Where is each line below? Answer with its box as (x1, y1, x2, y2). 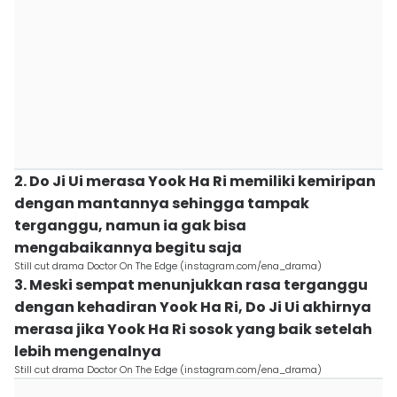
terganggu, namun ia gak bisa (14, 215, 246, 236)
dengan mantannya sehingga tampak (14, 193, 309, 214)
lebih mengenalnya (14, 341, 161, 362)
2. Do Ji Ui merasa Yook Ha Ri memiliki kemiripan (14, 171, 376, 191)
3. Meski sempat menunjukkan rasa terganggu (14, 275, 368, 295)
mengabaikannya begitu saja (14, 237, 242, 258)
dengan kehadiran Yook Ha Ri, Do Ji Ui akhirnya (14, 297, 371, 317)
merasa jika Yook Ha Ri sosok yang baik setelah (14, 319, 372, 339)
